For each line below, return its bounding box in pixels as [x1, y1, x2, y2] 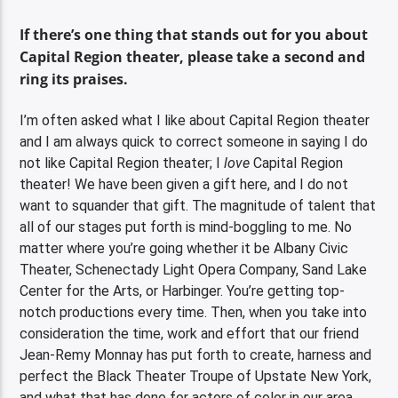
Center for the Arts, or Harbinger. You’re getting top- [20, 282, 346, 299]
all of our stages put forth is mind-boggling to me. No [20, 218, 353, 235]
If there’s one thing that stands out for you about [20, 24, 369, 44]
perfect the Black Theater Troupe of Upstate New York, [20, 367, 372, 385]
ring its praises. [20, 68, 129, 89]
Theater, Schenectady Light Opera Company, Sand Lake [20, 260, 368, 278]
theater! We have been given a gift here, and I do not [20, 175, 349, 193]
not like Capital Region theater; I [20, 154, 225, 171]
